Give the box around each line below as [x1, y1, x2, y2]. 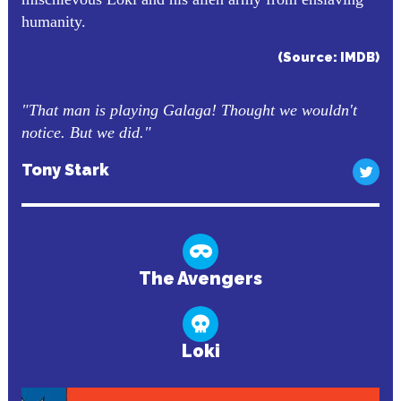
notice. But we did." [21, 124, 151, 141]
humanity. [21, 13, 86, 30]
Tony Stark [21, 160, 109, 179]
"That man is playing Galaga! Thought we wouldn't [21, 101, 357, 119]
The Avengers [139, 268, 262, 289]
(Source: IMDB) [277, 49, 380, 64]
